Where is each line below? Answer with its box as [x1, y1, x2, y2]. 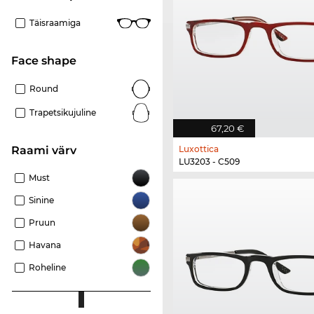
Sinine [29, 195, 54, 206]
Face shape [18, 54, 76, 68]
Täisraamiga [29, 18, 81, 29]
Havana [29, 240, 61, 251]
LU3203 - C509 [179, 156, 240, 168]
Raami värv [20, 144, 76, 158]
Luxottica [179, 144, 219, 155]
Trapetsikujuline [29, 107, 96, 118]
